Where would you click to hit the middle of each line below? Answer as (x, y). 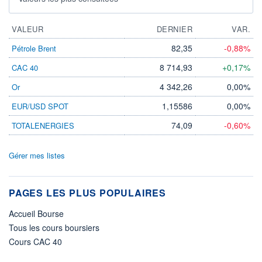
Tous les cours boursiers (54, 227)
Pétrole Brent (34, 48)
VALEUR (27, 29)
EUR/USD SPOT (40, 106)
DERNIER (174, 29)
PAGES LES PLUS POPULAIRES (87, 192)
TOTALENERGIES (43, 125)
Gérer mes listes (37, 155)
